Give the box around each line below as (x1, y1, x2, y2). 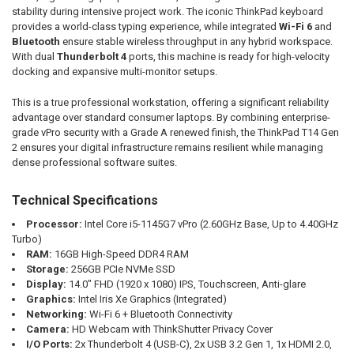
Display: (25, 277, 66, 290)
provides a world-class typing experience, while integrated (11, 21, 279, 33)
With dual (11, 51, 57, 63)
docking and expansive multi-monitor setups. (11, 66, 217, 78)
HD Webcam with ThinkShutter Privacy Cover (69, 322, 273, 335)
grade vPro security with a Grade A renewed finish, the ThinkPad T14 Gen (11, 126, 339, 138)
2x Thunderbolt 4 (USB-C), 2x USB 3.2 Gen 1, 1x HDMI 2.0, (72, 337, 332, 350)
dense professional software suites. (11, 156, 177, 168)
